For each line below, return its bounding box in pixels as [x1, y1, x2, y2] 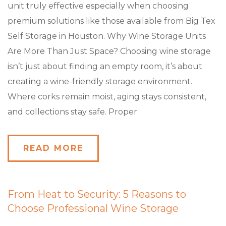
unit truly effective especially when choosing [8, 1, 189, 11]
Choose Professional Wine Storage [8, 202, 179, 214]
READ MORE [23, 143, 83, 153]
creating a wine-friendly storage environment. [8, 77, 192, 86]
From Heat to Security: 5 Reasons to [8, 188, 186, 200]
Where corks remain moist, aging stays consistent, [8, 92, 206, 101]
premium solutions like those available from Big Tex [8, 16, 215, 26]
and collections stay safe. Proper [8, 107, 137, 117]
